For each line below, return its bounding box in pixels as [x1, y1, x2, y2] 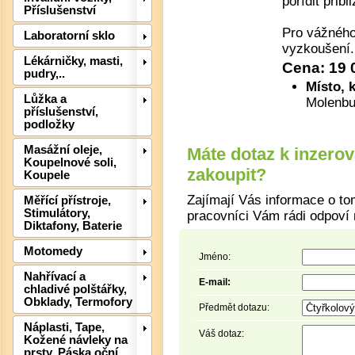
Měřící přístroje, [24, 194, 111, 208]
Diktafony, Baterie [24, 219, 122, 233]
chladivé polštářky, [24, 283, 127, 296]
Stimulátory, [24, 207, 90, 220]
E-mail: [199, 276, 231, 288]
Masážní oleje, [24, 143, 102, 157]
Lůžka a [24, 93, 67, 106]
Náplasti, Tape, [24, 321, 105, 334]
